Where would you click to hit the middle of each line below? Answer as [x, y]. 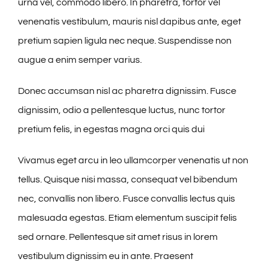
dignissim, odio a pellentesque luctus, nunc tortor [122, 110]
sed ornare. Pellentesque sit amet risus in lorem [118, 237]
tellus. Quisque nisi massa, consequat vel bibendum [128, 180]
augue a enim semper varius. [80, 60]
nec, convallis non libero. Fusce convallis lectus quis [127, 199]
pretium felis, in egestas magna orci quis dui [111, 130]
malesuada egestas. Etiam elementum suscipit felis [127, 218]
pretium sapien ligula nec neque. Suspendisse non [125, 41]
